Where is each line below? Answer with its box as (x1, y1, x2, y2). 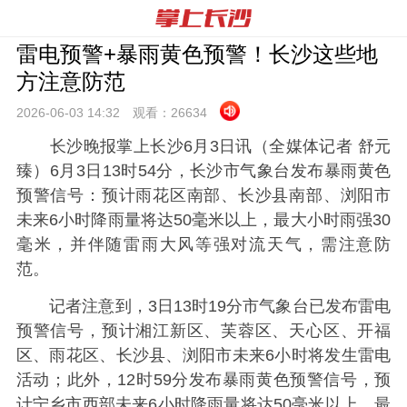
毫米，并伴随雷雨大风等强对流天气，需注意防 (15, 235, 392, 253)
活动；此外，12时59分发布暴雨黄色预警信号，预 (15, 371, 392, 390)
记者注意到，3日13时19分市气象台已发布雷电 (15, 297, 392, 316)
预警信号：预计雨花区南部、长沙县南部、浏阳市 (15, 186, 392, 204)
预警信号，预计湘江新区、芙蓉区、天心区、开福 (15, 322, 392, 341)
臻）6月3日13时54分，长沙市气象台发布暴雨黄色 (15, 162, 392, 180)
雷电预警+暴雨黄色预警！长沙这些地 (15, 42, 378, 66)
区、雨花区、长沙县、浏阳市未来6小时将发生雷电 (15, 346, 392, 365)
